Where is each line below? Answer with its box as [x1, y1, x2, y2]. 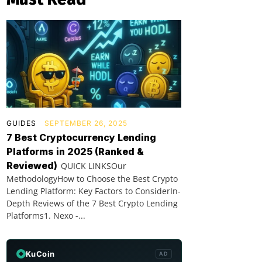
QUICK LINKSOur [61, 160, 126, 171]
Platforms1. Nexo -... [6, 209, 85, 221]
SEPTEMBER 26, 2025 [44, 118, 127, 127]
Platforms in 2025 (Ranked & [6, 145, 144, 157]
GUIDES [6, 118, 36, 127]
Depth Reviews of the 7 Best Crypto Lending [6, 197, 178, 209]
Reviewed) [6, 159, 57, 171]
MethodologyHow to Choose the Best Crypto [6, 173, 178, 184]
